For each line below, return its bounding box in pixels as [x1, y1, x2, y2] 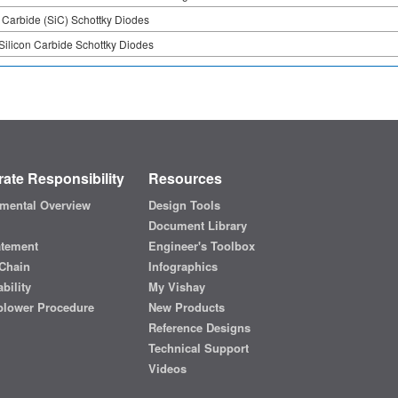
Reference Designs [147, 319, 251, 337]
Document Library [147, 217, 247, 235]
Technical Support [147, 339, 249, 357]
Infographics [147, 258, 218, 275]
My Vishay [147, 278, 205, 296]
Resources [147, 168, 222, 189]
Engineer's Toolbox [147, 237, 255, 255]
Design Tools [147, 196, 220, 214]
